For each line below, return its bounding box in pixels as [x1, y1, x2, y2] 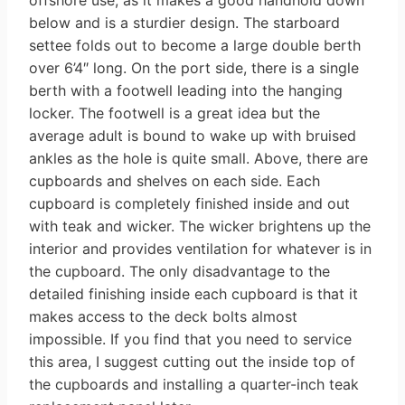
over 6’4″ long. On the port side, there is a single [29, 58, 359, 77]
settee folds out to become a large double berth [29, 35, 361, 54]
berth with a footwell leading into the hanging [29, 80, 343, 99]
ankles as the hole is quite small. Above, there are [29, 148, 368, 167]
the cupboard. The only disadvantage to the [29, 261, 330, 280]
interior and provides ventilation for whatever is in [29, 239, 372, 258]
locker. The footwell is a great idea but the [29, 103, 320, 122]
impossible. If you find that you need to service [29, 329, 352, 348]
